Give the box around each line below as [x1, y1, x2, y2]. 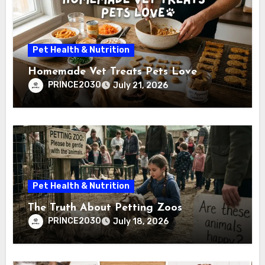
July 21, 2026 [113, 80, 169, 91]
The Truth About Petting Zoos [28, 202, 183, 214]
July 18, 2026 [113, 216, 169, 227]
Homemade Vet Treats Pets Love [28, 66, 198, 77]
